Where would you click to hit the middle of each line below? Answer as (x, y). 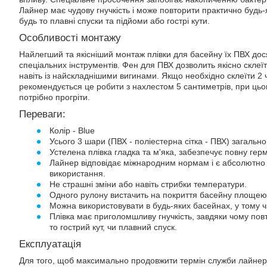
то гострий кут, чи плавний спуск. (114, 227)
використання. (78, 173)
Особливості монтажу (70, 38)
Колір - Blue (72, 131)
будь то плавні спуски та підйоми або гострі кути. (114, 21)
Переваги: (42, 114)
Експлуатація (50, 244)
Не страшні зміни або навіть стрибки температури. (148, 184)
